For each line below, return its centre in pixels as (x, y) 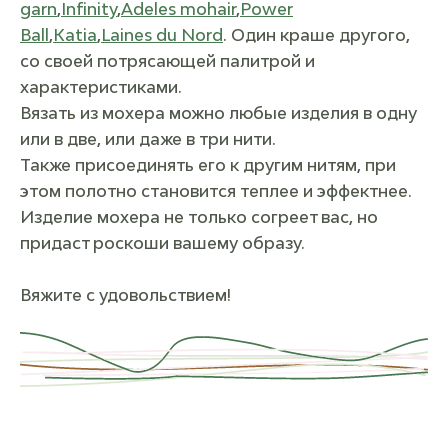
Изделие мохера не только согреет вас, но (199, 217)
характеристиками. (101, 87)
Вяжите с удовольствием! (125, 295)
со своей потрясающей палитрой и (167, 61)
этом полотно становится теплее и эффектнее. (216, 191)
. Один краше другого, (316, 35)
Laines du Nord (162, 35)
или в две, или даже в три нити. (148, 139)
